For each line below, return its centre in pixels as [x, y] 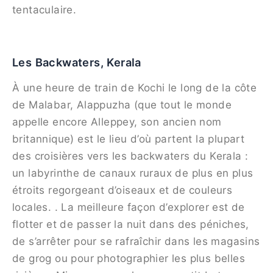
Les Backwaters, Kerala [77, 62]
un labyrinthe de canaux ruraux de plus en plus [133, 173]
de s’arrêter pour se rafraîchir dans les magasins [136, 241]
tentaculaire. [44, 9]
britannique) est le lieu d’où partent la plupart [129, 139]
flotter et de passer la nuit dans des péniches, [131, 224]
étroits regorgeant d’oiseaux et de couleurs [122, 190]
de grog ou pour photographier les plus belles [129, 258]
